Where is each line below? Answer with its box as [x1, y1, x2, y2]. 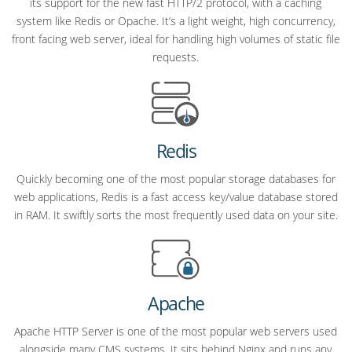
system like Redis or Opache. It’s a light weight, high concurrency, [16, 13, 335, 28]
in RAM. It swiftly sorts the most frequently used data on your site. [13, 207, 338, 222]
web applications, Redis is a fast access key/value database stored [13, 189, 338, 204]
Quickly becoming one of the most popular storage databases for [16, 170, 335, 186]
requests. [152, 49, 200, 64]
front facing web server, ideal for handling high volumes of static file [11, 31, 340, 46]
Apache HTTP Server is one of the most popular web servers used [14, 324, 338, 339]
